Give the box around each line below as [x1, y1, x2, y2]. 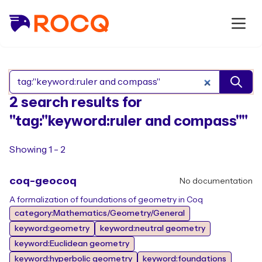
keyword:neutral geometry [100, 225, 205, 233]
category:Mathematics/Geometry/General [15, 209, 185, 218]
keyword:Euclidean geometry [15, 240, 129, 248]
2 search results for [9, 95, 142, 110]
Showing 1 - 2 [9, 145, 65, 154]
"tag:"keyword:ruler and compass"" [9, 114, 248, 129]
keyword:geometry [15, 225, 89, 233]
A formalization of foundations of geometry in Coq [9, 196, 203, 204]
